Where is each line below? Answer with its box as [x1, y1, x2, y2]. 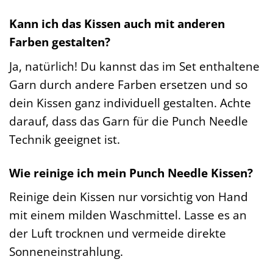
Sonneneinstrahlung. [9, 243, 123, 260]
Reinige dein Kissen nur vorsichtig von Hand [9, 188, 248, 205]
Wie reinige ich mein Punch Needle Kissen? [9, 164, 253, 181]
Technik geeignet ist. [9, 130, 120, 147]
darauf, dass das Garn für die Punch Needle [9, 112, 248, 129]
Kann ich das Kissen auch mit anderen [9, 15, 225, 32]
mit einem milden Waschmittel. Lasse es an [9, 207, 247, 224]
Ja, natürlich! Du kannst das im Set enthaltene [9, 57, 260, 74]
